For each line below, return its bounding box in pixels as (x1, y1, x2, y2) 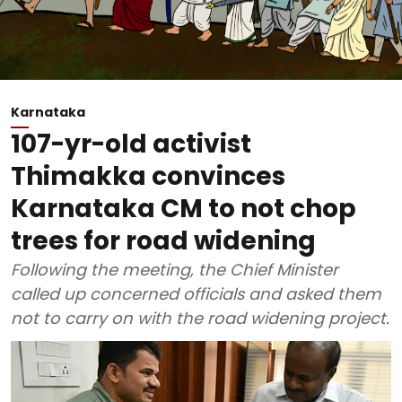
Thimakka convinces (11, 159, 285, 194)
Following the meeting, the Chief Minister (11, 258, 338, 281)
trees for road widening (11, 223, 316, 258)
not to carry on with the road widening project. (11, 307, 389, 329)
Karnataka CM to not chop (11, 191, 356, 226)
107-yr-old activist (11, 127, 251, 162)
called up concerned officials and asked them (11, 283, 381, 305)
